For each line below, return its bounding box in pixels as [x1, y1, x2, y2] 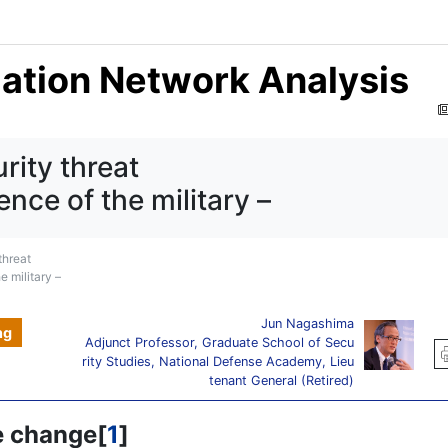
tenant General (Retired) [209, 373, 354, 388]
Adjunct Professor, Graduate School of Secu [85, 335, 354, 350]
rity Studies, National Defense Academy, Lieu [82, 354, 354, 369]
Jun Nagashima [261, 316, 354, 331]
